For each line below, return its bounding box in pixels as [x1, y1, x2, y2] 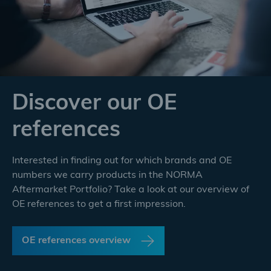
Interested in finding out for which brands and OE [12, 156, 232, 166]
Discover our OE [12, 93, 177, 115]
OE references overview [22, 236, 131, 246]
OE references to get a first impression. [12, 200, 186, 209]
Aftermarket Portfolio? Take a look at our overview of [12, 185, 249, 195]
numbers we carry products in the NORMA [12, 171, 203, 180]
